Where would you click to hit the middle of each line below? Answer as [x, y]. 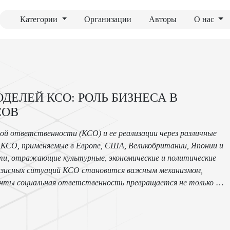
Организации [108, 19]
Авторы [163, 19]
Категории [40, 19]
